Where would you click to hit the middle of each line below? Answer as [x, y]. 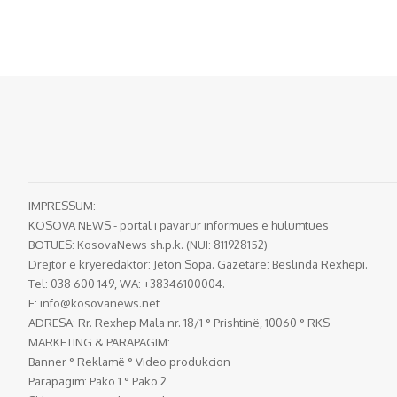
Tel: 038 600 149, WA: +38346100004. [127, 283]
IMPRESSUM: [62, 205]
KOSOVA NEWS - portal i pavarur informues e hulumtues [179, 225]
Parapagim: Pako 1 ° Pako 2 [97, 381]
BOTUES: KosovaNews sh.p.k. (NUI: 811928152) [148, 244]
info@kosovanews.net [100, 303]
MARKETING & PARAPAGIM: [99, 342]
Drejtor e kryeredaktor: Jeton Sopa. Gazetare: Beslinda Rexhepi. [198, 264]
